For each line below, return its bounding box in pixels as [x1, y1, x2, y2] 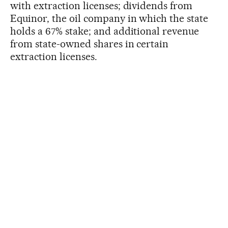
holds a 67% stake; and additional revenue [10, 24, 199, 37]
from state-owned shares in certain [10, 37, 169, 50]
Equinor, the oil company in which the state [10, 12, 209, 24]
